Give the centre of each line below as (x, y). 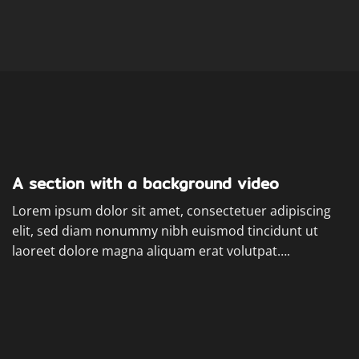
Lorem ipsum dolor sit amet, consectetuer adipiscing (171, 210)
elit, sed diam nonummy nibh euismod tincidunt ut (165, 230)
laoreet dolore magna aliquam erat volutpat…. (151, 250)
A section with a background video (145, 184)
